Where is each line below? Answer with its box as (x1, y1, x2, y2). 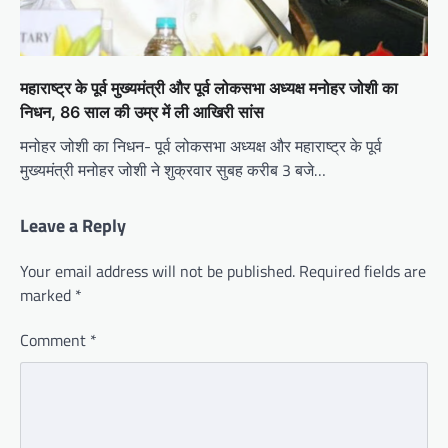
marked (20, 283, 75, 308)
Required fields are (299, 259, 426, 284)
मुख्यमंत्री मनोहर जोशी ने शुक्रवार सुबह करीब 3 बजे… (20, 158, 326, 183)
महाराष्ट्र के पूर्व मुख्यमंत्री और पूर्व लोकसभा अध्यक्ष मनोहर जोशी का (20, 78, 398, 99)
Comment (20, 328, 90, 353)
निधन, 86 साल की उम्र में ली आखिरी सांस (20, 102, 264, 123)
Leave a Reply (20, 212, 126, 240)
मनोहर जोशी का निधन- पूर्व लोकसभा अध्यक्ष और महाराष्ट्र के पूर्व (20, 134, 382, 159)
